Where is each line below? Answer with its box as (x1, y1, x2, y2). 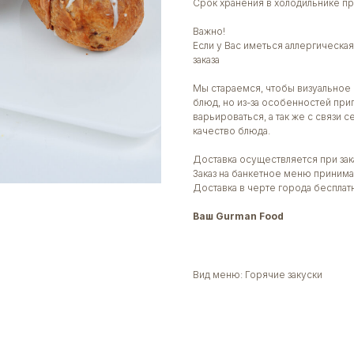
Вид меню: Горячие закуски (193, 268, 322, 281)
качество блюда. (193, 124, 270, 137)
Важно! (193, 24, 225, 37)
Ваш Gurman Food (193, 209, 284, 222)
